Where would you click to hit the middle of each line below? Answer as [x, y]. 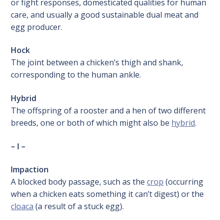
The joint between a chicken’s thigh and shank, [97, 63]
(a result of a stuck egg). [79, 206]
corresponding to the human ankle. [76, 75]
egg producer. [37, 27]
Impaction [30, 170]
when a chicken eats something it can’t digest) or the [108, 194]
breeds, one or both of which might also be [91, 123]
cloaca [22, 206]
